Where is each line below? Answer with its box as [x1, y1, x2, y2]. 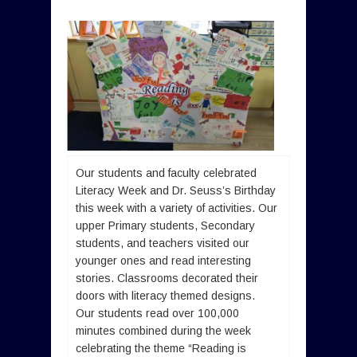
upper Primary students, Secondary [76, 218, 255, 232]
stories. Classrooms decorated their [76, 271, 258, 284]
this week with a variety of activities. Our [76, 201, 277, 214]
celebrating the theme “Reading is [76, 341, 246, 355]
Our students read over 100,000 [76, 306, 239, 320]
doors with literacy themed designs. [76, 288, 261, 302]
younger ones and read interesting [76, 253, 251, 267]
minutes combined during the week [76, 324, 251, 337]
